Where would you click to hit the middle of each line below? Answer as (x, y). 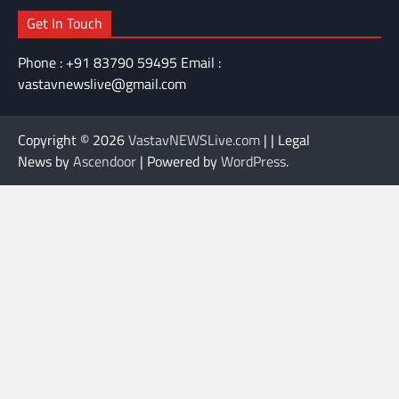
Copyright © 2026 (73, 139)
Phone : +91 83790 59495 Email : (119, 62)
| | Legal (285, 139)
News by (45, 161)
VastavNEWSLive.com (194, 139)
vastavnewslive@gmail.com (102, 83)
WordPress (253, 161)
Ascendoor (105, 161)
